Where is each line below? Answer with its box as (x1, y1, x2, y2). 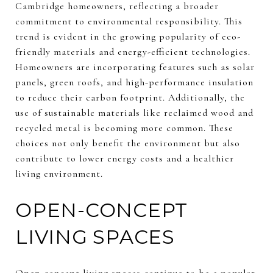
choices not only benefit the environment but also (15, 136, 240, 149)
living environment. (15, 167, 103, 180)
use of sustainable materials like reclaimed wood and (15, 106, 253, 119)
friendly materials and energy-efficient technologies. (15, 45, 250, 58)
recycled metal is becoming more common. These (15, 121, 233, 134)
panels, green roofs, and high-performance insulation (15, 76, 253, 88)
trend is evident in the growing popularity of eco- (15, 30, 241, 43)
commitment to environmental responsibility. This (15, 15, 243, 27)
